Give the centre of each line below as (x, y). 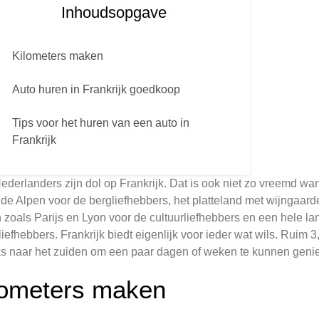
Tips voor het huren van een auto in (101, 122)
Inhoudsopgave (114, 12)
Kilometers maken (58, 56)
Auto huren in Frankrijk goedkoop (96, 89)
